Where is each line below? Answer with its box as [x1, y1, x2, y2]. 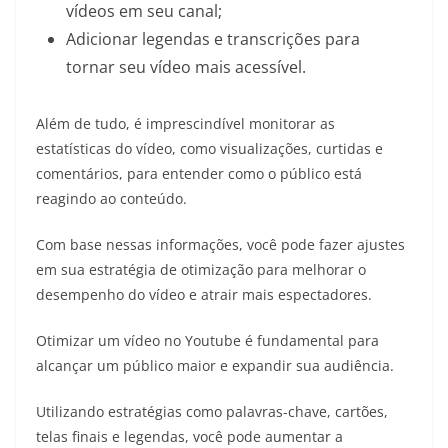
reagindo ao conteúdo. [36, 188, 191, 208]
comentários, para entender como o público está [36, 163, 362, 183]
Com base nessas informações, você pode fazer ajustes [36, 234, 405, 254]
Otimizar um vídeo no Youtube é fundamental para [36, 330, 379, 350]
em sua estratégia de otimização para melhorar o [36, 259, 366, 279]
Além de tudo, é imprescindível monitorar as [36, 113, 335, 133]
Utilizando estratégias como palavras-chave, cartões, [36, 401, 388, 421]
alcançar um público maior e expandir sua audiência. [36, 355, 398, 375]
